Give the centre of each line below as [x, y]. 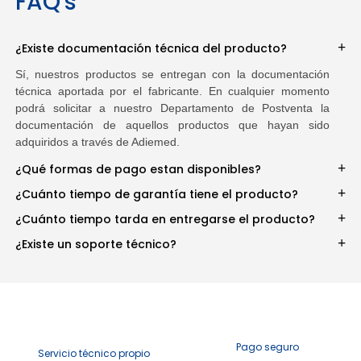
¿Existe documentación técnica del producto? [151, 48]
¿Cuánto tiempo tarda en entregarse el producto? [165, 219]
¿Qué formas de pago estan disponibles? [138, 169]
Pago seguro [267, 346]
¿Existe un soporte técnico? [95, 244]
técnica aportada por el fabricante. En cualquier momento [172, 91]
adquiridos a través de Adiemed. [97, 141]
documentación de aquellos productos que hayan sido [172, 124]
